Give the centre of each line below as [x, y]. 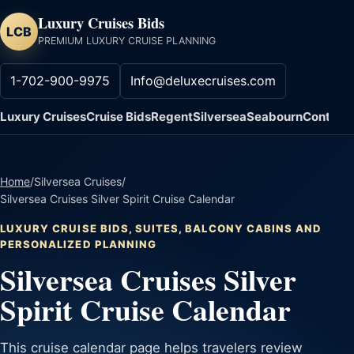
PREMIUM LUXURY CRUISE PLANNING [127, 40]
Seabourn [275, 116]
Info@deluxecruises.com [203, 80]
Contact [326, 116]
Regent [172, 116]
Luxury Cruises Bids [101, 23]
